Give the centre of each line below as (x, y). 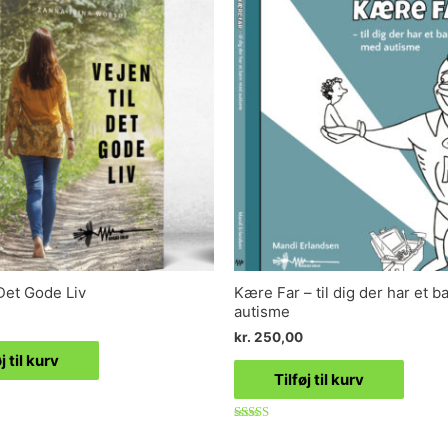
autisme (262, 312)
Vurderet (257, 431)
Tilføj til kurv (319, 379)
